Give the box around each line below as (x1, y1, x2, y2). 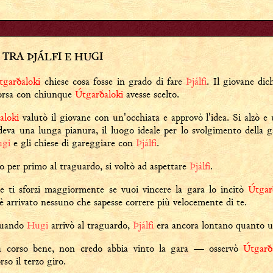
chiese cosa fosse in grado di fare (40, 75, 186, 88)
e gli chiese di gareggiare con (10, 136, 136, 149)
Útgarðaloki (75, 88, 123, 101)
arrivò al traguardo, (48, 219, 133, 232)
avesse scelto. (123, 88, 179, 101)
